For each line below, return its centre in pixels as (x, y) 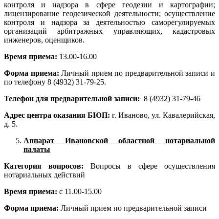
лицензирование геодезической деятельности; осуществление (109, 14)
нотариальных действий (44, 175)
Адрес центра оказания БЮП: (57, 115)
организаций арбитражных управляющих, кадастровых (109, 31)
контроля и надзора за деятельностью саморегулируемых (109, 22)
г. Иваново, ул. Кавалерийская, (163, 115)
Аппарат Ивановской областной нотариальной (119, 141)
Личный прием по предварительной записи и (137, 73)
